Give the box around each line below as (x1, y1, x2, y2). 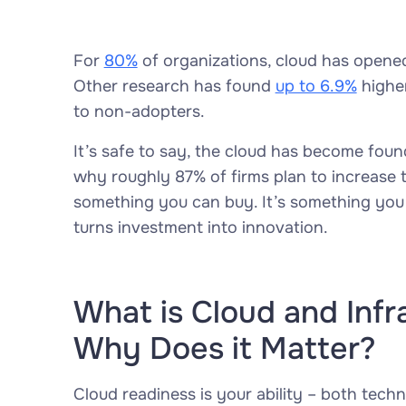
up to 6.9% (275, 76, 357, 96)
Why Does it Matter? (72, 329, 376, 368)
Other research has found (72, 76, 275, 96)
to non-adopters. (72, 101, 205, 121)
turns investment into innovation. (72, 217, 328, 237)
